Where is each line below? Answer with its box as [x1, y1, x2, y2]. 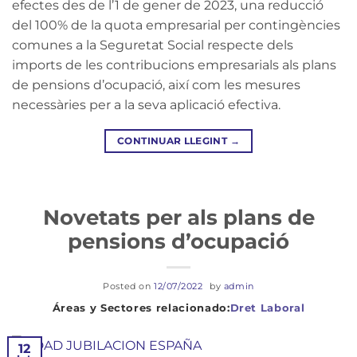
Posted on [103, 280, 154, 292]
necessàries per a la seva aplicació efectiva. [12, 96, 280, 112]
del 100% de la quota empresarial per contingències [12, 17, 340, 33]
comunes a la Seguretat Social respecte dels [12, 37, 293, 53]
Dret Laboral [229, 300, 305, 314]
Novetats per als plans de [42, 204, 315, 229]
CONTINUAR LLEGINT [117, 134, 230, 147]
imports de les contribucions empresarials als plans [12, 57, 336, 73]
